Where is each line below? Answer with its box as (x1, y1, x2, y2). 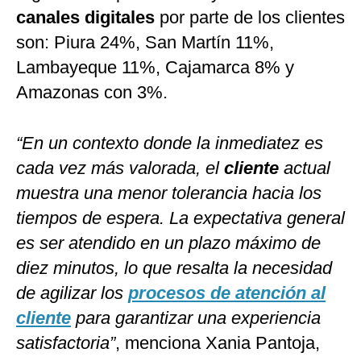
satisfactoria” (16, 333, 115, 354)
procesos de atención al (128, 283, 326, 304)
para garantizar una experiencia (71, 308, 321, 329)
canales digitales (16, 7, 155, 28)
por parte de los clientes (155, 7, 345, 28)
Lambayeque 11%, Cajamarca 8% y (16, 57, 294, 78)
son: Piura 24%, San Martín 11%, (16, 32, 274, 53)
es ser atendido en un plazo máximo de (16, 233, 321, 254)
